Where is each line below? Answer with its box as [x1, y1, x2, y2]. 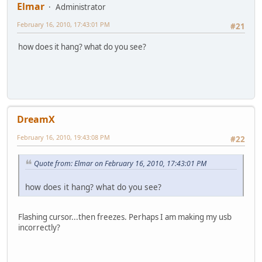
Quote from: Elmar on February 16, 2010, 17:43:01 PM [34, 158, 206, 168]
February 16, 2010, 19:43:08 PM [17, 133, 110, 142]
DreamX [17, 113, 55, 126]
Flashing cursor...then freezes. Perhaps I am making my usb [18, 212, 232, 223]
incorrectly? [18, 222, 60, 233]
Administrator [56, 2, 106, 13]
